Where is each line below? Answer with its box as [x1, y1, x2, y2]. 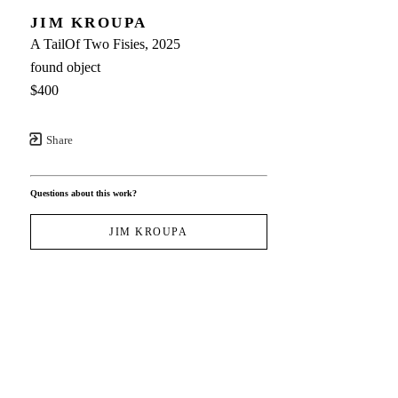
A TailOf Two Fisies [29, 36, 145, 52]
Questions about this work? [29, 187, 137, 198]
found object [29, 59, 100, 75]
